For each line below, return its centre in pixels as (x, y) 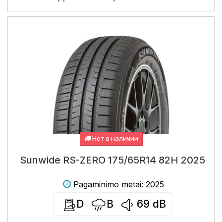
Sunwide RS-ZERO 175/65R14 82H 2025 (112, 160)
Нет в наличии (114, 138)
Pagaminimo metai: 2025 (119, 184)
